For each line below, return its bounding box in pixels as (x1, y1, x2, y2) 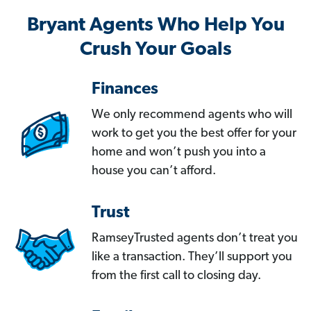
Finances (92, 81, 158, 99)
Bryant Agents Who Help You (26, 16, 285, 36)
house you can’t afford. (92, 165, 216, 178)
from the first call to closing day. (92, 269, 261, 283)
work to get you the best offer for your (92, 127, 296, 141)
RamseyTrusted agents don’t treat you (92, 232, 298, 246)
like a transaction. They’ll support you (92, 251, 292, 264)
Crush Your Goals (79, 40, 232, 60)
